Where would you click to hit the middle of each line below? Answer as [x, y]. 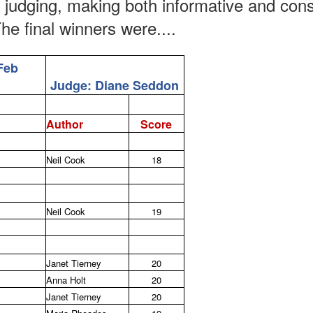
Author [64, 124]
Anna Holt [66, 279]
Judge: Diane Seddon [115, 85]
